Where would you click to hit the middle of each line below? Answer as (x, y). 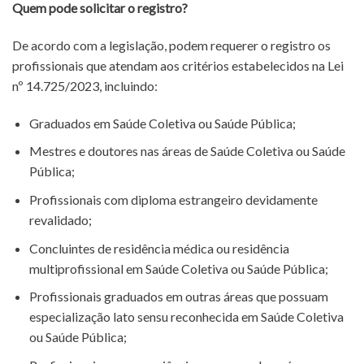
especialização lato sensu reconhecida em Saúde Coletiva (186, 317)
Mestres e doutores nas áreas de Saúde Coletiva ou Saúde (187, 151)
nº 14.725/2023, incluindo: (85, 86)
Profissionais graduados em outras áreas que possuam (178, 297)
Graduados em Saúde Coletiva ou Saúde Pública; (162, 123)
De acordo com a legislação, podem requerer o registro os (171, 45)
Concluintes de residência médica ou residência (159, 248)
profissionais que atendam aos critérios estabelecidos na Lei (178, 66)
